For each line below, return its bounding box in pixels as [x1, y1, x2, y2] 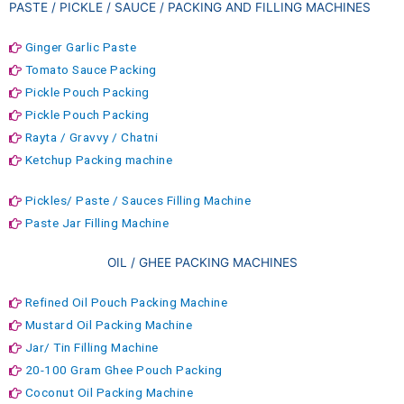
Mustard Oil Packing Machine [24, 317, 192, 332]
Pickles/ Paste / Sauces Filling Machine [24, 193, 251, 207]
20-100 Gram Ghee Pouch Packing [24, 363, 223, 377]
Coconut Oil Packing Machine [24, 385, 193, 399]
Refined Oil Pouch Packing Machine [24, 295, 227, 309]
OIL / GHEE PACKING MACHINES [106, 255, 298, 270]
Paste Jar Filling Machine [24, 216, 169, 230]
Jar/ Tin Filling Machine [24, 340, 159, 354]
